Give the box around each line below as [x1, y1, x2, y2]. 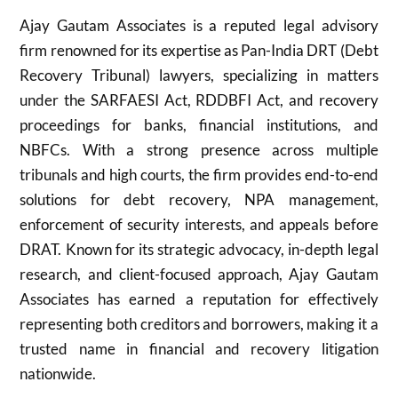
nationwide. [20, 364, 97, 383]
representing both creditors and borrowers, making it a [20, 314, 378, 333]
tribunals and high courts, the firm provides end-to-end [20, 165, 378, 184]
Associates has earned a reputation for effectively [20, 290, 378, 308]
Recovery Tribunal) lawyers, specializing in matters [20, 66, 378, 84]
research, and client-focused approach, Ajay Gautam [20, 265, 378, 283]
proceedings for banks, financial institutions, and [20, 115, 378, 134]
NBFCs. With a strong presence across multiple [20, 140, 378, 159]
